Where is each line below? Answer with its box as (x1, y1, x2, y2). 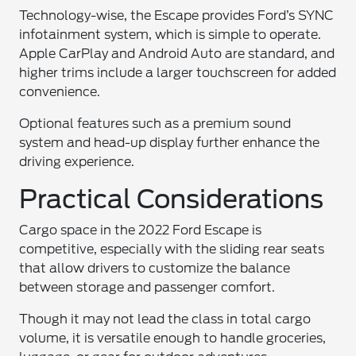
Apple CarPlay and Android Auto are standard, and (19, 46, 335, 61)
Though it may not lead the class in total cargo (19, 311, 311, 327)
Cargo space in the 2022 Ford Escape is (19, 222, 262, 238)
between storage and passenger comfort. (19, 280, 276, 295)
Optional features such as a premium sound (19, 116, 292, 131)
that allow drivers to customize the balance (19, 261, 291, 276)
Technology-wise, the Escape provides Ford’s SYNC (19, 8, 335, 23)
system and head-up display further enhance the (19, 135, 320, 150)
